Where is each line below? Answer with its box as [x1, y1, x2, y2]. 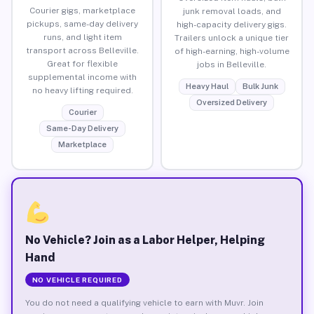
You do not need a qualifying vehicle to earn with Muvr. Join [25, 297, 264, 308]
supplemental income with [28, 71, 137, 82]
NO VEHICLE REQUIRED [32, 275, 123, 284]
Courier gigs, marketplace [29, 5, 135, 15]
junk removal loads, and [182, 6, 281, 16]
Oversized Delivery [196, 97, 267, 107]
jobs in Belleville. [197, 59, 266, 69]
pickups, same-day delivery [27, 18, 138, 29]
